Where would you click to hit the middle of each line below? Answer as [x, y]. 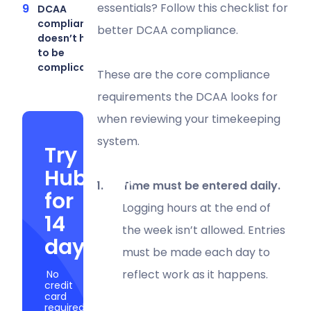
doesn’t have [71, 38]
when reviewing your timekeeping [188, 119]
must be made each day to [196, 252]
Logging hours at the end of [196, 208]
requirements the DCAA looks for [187, 96]
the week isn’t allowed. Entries [203, 230]
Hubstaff [90, 178]
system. [118, 141]
